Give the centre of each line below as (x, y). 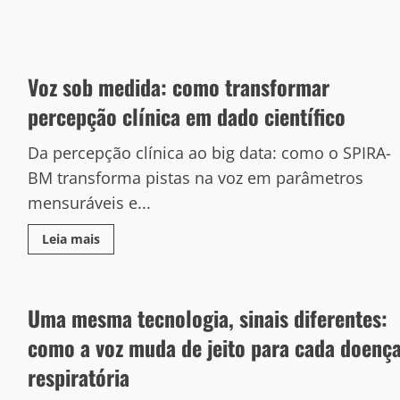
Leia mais (71, 239)
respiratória (78, 377)
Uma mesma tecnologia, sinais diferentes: (207, 318)
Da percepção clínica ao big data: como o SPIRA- (209, 153)
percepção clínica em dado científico (186, 116)
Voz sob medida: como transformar (178, 87)
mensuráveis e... (89, 203)
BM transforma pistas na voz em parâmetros (195, 178)
